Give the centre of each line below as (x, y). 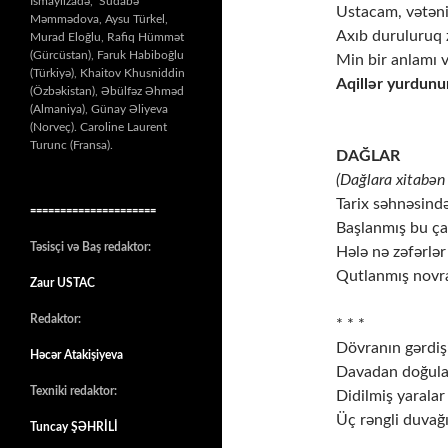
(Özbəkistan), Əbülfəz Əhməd (107, 91)
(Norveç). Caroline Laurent (98, 127)
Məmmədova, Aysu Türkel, (99, 19)
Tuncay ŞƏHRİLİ (74, 427)
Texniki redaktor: (73, 391)
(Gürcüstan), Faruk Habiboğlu (107, 55)
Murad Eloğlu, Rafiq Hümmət (107, 37)
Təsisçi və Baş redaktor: (93, 247)
